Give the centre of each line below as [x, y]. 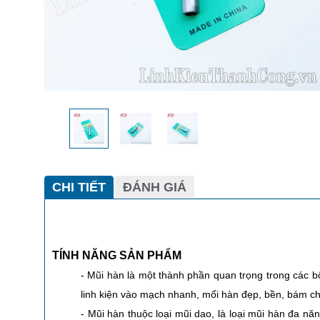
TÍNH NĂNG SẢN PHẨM [117, 255]
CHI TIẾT [79, 187]
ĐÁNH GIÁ [155, 187]
